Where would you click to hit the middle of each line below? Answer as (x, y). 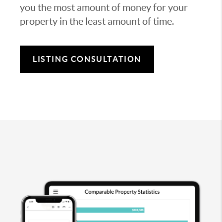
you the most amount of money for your (104, 7)
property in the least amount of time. (97, 21)
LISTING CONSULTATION (87, 59)
